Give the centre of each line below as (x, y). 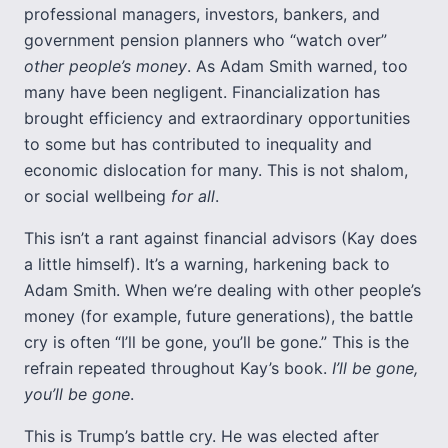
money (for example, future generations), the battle (218, 316)
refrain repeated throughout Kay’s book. (178, 368)
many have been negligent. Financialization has (202, 92)
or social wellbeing (97, 196)
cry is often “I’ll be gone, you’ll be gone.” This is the (216, 342)
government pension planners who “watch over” (205, 40)
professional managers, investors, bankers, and (202, 14)
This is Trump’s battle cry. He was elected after (201, 436)
